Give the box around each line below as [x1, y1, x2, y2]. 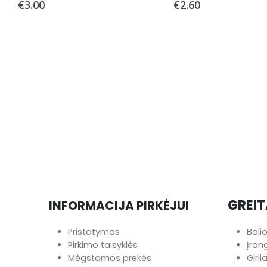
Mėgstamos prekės [68, 252, 151, 264]
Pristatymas [68, 226, 120, 238]
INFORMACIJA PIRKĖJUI [49, 197, 189, 214]
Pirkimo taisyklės [68, 239, 138, 251]
